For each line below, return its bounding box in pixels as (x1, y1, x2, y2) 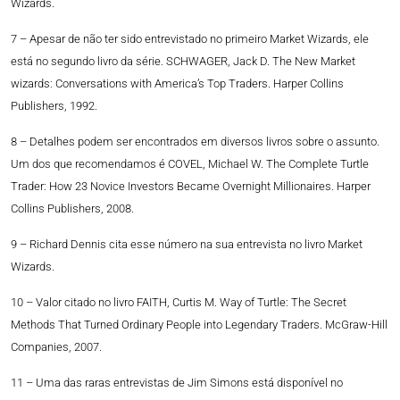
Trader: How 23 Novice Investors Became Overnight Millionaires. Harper (11, 179, 371, 194)
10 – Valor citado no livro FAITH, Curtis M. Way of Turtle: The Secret (11, 296, 346, 310)
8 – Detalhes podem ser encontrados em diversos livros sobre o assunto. (11, 135, 379, 149)
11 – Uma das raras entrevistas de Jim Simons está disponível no (11, 376, 343, 390)
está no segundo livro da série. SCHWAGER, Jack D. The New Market (11, 54, 355, 69)
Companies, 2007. (11, 340, 102, 354)
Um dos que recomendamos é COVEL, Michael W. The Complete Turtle (11, 157, 369, 171)
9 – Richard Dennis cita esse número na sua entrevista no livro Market (11, 237, 362, 252)
